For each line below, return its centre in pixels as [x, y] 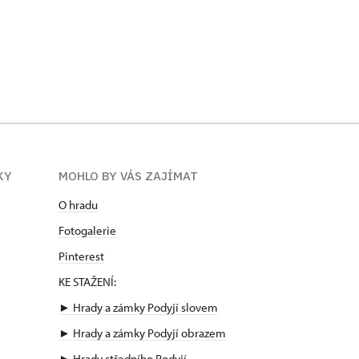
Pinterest [81, 256]
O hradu [78, 204]
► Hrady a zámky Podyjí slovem [138, 307]
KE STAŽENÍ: [89, 281]
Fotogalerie [87, 230]
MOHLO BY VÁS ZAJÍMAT [128, 175]
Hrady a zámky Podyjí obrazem [149, 333]
